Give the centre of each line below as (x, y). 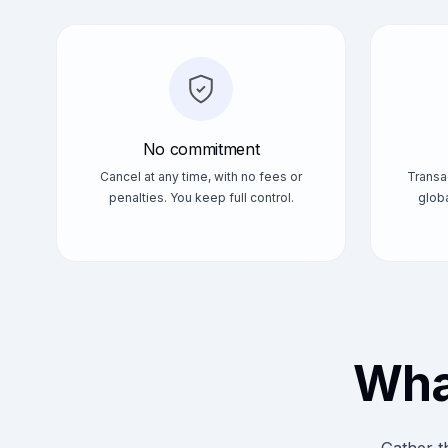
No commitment (201, 149)
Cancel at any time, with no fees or (201, 176)
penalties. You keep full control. (201, 197)
